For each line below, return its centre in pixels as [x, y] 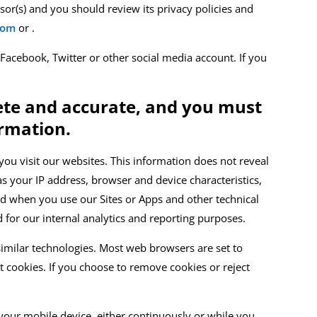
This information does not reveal [190, 161]
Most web [123, 248]
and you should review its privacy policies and [140, 9]
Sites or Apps [132, 199]
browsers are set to [195, 248]
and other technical [211, 199]
